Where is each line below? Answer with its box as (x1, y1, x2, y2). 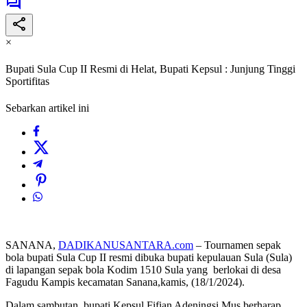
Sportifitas (5, 75, 49, 88)
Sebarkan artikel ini (5, 102, 89, 114)
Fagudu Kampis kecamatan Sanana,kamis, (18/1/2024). (5, 276, 245, 288)
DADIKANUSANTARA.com (58, 239, 193, 251)
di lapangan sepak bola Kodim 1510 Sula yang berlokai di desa (5, 264, 281, 276)
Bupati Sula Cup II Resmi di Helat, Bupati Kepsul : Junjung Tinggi (5, 63, 295, 75)
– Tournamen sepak (193, 239, 281, 251)
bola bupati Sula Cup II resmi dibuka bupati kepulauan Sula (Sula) (5, 251, 292, 264)
